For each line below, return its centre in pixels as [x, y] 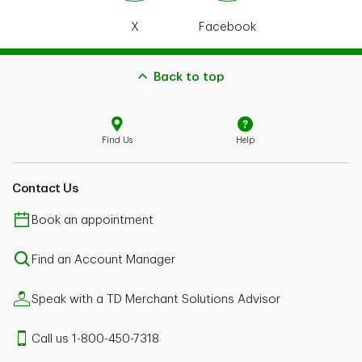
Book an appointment [93, 221]
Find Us [117, 140]
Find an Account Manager [103, 260]
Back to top [189, 78]
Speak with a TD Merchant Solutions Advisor [156, 300]
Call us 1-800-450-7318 [95, 339]
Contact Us [45, 189]
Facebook [227, 27]
